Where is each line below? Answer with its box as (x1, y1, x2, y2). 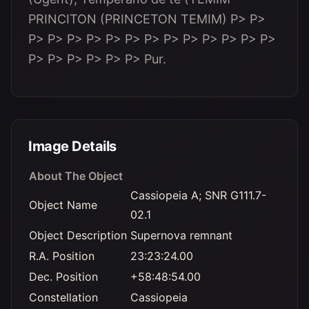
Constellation (29, 290, 98, 304)
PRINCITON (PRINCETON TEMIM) (28, 12, 230, 26)
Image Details (28, 138, 117, 154)
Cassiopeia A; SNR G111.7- (130, 188, 266, 202)
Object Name (29, 198, 97, 212)
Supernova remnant (130, 228, 232, 242)
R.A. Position (29, 249, 94, 263)
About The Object (29, 169, 123, 183)
